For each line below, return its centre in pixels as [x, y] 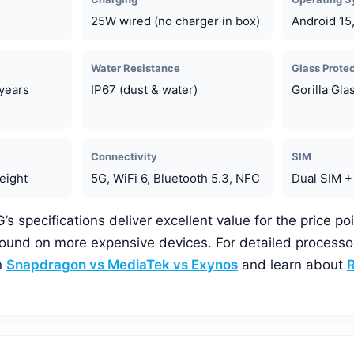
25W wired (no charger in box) [176, 21]
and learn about [292, 264]
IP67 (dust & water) [145, 89]
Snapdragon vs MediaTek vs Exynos [122, 264]
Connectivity [124, 156]
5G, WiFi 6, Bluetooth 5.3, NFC [176, 178]
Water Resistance [136, 68]
